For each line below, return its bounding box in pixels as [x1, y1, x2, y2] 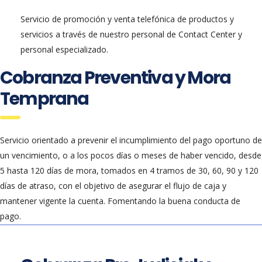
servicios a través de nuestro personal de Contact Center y [20, 29, 242, 40]
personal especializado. [20, 44, 108, 55]
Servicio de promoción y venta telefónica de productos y [20, 13, 234, 25]
